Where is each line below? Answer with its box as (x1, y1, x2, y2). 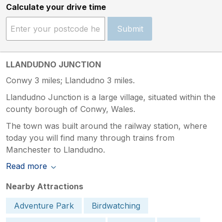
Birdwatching (92, 200, 140, 211)
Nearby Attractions (6, 181, 83, 191)
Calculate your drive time (6, 1, 106, 12)
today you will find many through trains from (6, 132, 174, 143)
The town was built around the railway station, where (6, 120, 207, 131)
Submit (116, 23, 143, 34)
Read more (6, 161, 47, 171)
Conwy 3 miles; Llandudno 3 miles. (6, 75, 135, 85)
